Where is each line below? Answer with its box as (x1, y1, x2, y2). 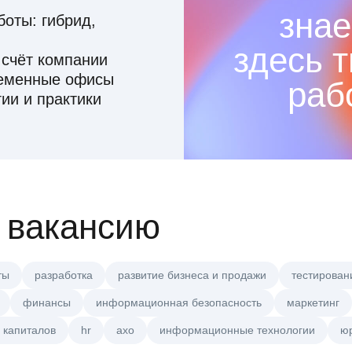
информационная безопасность (96, 296, 262, 310)
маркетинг (287, 296, 339, 310)
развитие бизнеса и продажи (118, 269, 266, 282)
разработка (35, 269, 93, 282)
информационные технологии (159, 324, 315, 337)
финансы (23, 296, 71, 310)
